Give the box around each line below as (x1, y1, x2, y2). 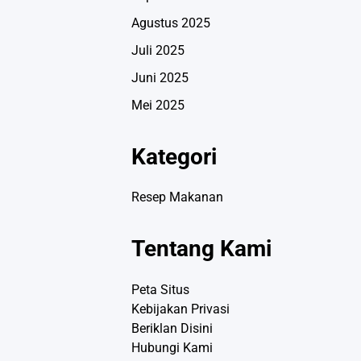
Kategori (131, 143, 217, 170)
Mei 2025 (131, 97, 185, 113)
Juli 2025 (131, 42, 185, 58)
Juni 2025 (131, 69, 189, 85)
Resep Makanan (131, 189, 223, 205)
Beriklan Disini (131, 321, 213, 337)
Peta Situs (131, 282, 189, 298)
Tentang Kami (131, 235, 272, 263)
